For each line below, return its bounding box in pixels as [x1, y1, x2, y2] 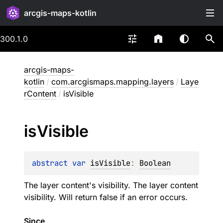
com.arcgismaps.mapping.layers [51, 77, 174, 87]
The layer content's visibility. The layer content [24, 180, 198, 190]
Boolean [139, 158, 171, 168]
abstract [32, 158, 72, 168]
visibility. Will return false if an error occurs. [24, 192, 188, 202]
